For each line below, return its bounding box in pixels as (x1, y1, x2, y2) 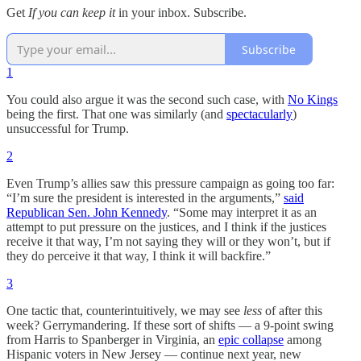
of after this (262, 304, 322, 318)
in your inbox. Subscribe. (118, 6, 247, 20)
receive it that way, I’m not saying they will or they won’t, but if (6, 234, 330, 249)
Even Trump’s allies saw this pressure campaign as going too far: (6, 176, 334, 191)
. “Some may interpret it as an (167, 205, 317, 220)
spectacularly (226, 107, 293, 122)
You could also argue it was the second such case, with (6, 93, 288, 107)
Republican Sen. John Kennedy (6, 205, 167, 220)
